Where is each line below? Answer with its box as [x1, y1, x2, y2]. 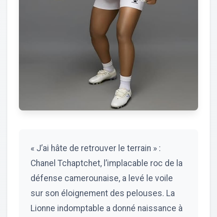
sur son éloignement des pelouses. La [31, 188, 175, 198]
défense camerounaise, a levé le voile [31, 173, 173, 183]
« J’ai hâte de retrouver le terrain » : [31, 143, 161, 153]
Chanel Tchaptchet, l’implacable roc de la [31, 158, 183, 168]
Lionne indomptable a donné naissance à [31, 203, 183, 213]
